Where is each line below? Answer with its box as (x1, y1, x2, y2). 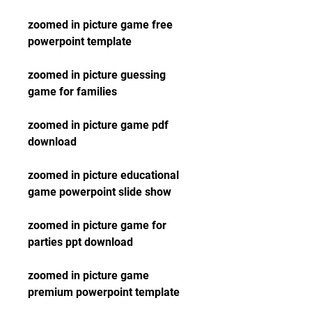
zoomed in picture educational (28, 169, 179, 182)
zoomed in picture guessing (28, 68, 166, 81)
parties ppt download (28, 235, 133, 249)
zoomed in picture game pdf (28, 118, 169, 132)
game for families (28, 85, 117, 98)
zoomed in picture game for (28, 219, 166, 232)
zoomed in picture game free (28, 18, 173, 31)
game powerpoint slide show (28, 185, 171, 198)
